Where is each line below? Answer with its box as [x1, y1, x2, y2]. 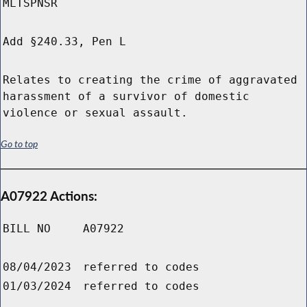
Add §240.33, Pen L [3, 35, 126, 49]
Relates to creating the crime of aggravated [3, 73, 297, 87]
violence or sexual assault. [3, 106, 188, 120]
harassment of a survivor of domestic [3, 90, 249, 103]
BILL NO [3, 222, 51, 236]
